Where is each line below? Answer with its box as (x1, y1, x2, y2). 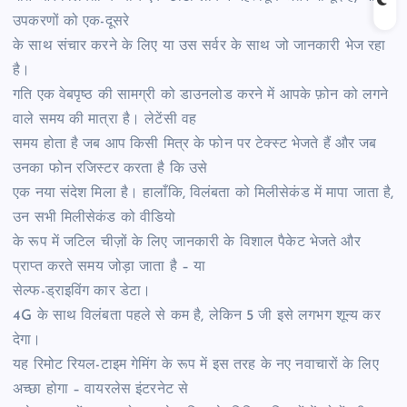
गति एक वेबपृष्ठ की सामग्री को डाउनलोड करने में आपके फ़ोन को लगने (13, 87, 389, 103)
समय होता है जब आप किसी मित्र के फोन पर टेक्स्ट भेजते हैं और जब (13, 136, 377, 152)
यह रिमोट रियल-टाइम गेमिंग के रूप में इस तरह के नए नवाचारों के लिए (13, 357, 379, 372)
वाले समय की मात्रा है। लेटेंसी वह (13, 112, 202, 127)
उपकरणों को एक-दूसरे (13, 14, 130, 29)
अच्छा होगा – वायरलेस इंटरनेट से (13, 382, 194, 397)
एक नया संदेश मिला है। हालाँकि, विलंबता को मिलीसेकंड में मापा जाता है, (13, 185, 394, 201)
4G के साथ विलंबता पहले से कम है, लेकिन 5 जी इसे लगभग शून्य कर (13, 308, 381, 323)
